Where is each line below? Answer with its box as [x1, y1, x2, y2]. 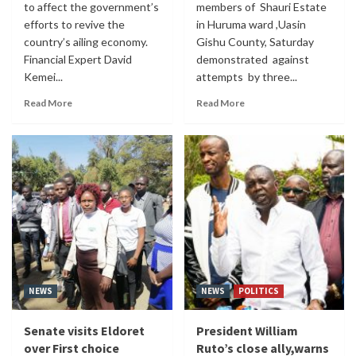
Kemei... [24, 69, 63, 83]
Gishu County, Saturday [195, 34, 316, 48]
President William [195, 322, 298, 339]
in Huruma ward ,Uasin [195, 17, 306, 31]
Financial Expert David [24, 52, 132, 66]
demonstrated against [195, 52, 311, 66]
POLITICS [238, 284, 279, 296]
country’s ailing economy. [24, 34, 148, 48]
